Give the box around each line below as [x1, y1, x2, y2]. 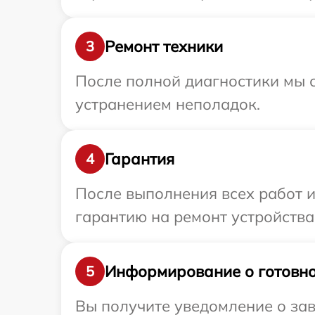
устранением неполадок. [75, 94, 260, 115]
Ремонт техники [105, 36, 223, 56]
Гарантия [105, 148, 174, 169]
